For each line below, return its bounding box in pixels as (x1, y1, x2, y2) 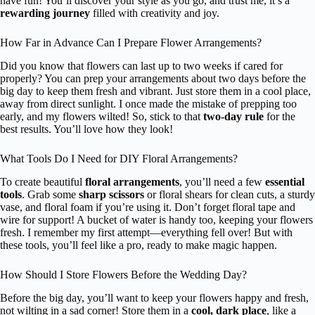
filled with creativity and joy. (90, 7, 219, 20)
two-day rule (203, 110, 264, 123)
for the (264, 110, 295, 123)
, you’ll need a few (179, 175, 265, 188)
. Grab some (22, 188, 79, 200)
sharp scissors (79, 188, 144, 200)
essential (265, 175, 304, 188)
